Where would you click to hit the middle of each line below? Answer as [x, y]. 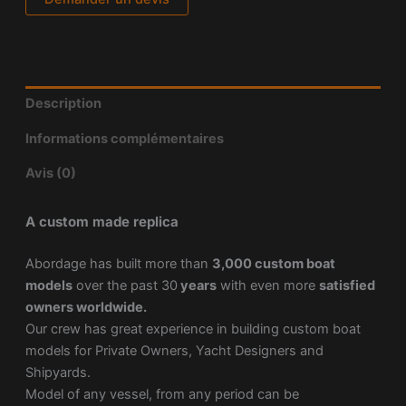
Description [63, 104]
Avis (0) [50, 174]
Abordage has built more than [118, 264]
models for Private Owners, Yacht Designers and [174, 351]
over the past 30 [125, 286]
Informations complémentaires [124, 138]
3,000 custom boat [273, 264]
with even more [267, 286]
